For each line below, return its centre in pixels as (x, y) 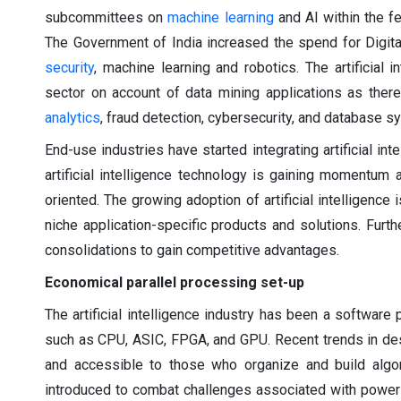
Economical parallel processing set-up (175, 282)
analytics (73, 117)
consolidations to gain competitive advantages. (192, 250)
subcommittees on (107, 17)
